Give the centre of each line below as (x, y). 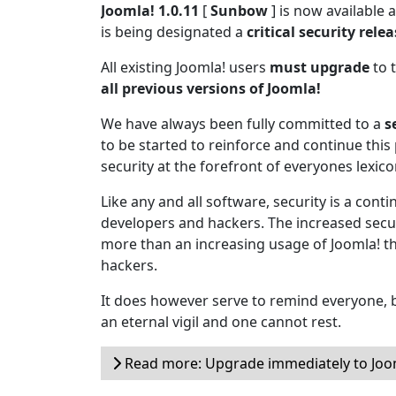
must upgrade (320, 67)
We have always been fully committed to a (243, 124)
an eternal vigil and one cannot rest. (221, 322)
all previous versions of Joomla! (211, 88)
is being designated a (174, 32)
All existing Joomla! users (185, 67)
